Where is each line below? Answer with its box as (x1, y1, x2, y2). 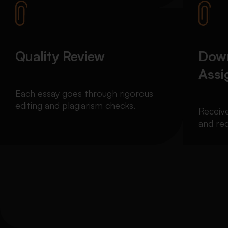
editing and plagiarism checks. (15, 100, 135, 111)
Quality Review (15, 48, 105, 65)
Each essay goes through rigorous (15, 88, 153, 99)
